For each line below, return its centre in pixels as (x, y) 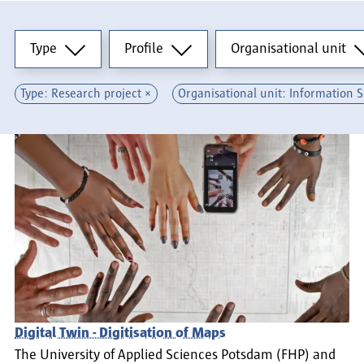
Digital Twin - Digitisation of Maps (120, 333)
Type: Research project (81, 94)
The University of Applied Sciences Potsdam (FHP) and (175, 355)
